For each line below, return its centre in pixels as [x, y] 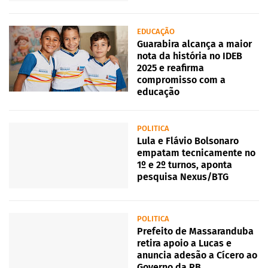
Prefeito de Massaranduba [195, 232]
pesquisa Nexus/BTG [183, 177]
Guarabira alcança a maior [194, 44]
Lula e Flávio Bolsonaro [188, 141]
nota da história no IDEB [190, 56]
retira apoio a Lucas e [184, 243]
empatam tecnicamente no [196, 153]
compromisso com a [181, 80]
